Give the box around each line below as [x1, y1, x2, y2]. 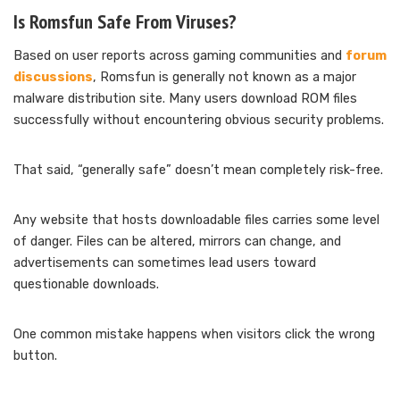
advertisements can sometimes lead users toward [13, 254, 316, 271]
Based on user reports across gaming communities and [13, 47, 346, 63]
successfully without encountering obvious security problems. [13, 112, 384, 128]
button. [13, 347, 57, 363]
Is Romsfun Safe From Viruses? [13, 8, 237, 34]
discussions [13, 69, 93, 85]
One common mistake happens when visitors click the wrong [13, 326, 375, 342]
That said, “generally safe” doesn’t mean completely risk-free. [13, 162, 383, 178]
